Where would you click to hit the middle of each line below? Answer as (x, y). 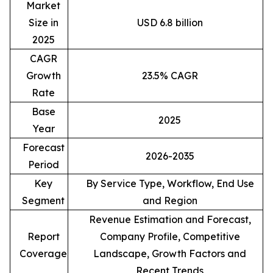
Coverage (43, 253)
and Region (170, 200)
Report (43, 236)
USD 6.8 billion (170, 22)
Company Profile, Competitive (170, 236)
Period (43, 164)
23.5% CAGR (170, 75)
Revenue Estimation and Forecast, (170, 219)
